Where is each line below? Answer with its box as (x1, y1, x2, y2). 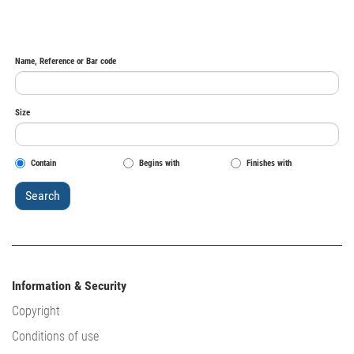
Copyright (12, 303, 60, 318)
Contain (31, 158, 56, 169)
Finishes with (247, 158, 292, 169)
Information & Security (12, 278, 126, 293)
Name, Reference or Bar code (15, 56, 116, 66)
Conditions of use (12, 329, 99, 344)
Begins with (138, 158, 179, 169)
